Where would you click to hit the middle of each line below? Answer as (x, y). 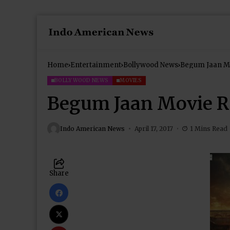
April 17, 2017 (154, 128)
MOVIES (131, 80)
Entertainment (96, 65)
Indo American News (92, 128)
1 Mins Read (209, 128)
